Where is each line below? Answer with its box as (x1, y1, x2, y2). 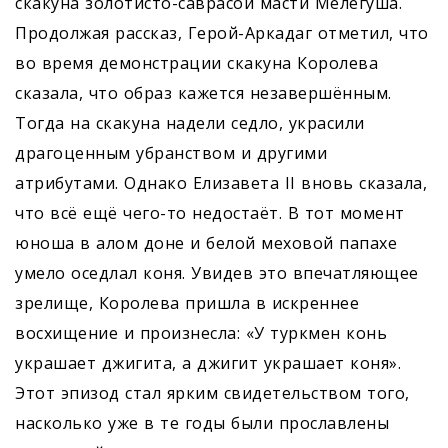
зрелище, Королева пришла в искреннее (15, 292, 359, 315)
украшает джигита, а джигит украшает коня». (15, 352, 401, 375)
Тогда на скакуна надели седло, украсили (15, 112, 365, 135)
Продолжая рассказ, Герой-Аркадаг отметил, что (15, 22, 429, 45)
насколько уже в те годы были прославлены (15, 412, 389, 435)
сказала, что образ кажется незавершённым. (15, 82, 392, 105)
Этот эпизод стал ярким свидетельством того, (15, 382, 410, 405)
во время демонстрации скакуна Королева (15, 52, 378, 75)
